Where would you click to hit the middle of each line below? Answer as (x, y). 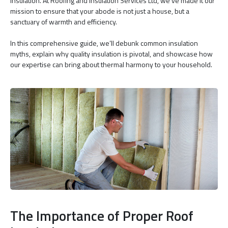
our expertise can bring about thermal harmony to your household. (111, 64)
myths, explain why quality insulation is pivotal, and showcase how (111, 53)
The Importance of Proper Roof (102, 215)
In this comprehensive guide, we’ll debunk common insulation (104, 43)
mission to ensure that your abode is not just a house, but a (100, 11)
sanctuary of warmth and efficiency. (64, 21)
